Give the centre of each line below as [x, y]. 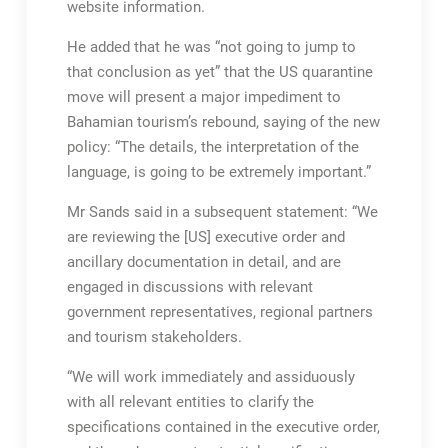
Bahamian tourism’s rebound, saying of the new [223, 122]
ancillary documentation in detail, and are [203, 262]
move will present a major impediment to [203, 97]
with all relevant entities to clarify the [190, 402]
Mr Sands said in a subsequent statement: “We [222, 212]
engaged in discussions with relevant [189, 287]
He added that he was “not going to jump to [211, 47]
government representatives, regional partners [219, 312]
